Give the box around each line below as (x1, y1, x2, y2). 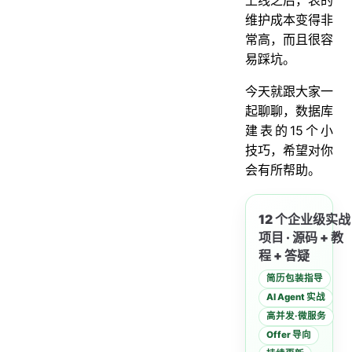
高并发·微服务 (266, 310, 326, 322)
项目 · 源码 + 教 (258, 229, 343, 245)
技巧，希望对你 (245, 141, 333, 158)
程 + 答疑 (258, 247, 310, 263)
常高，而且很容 (245, 31, 333, 47)
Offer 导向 (266, 329, 311, 341)
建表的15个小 (245, 122, 333, 138)
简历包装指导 (266, 273, 323, 284)
